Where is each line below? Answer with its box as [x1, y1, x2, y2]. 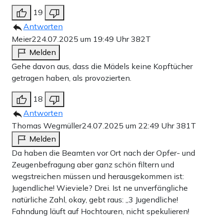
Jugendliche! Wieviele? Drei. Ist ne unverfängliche [12, 183, 188, 193]
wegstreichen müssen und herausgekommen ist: [12, 171, 184, 182]
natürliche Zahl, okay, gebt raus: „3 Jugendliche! [12, 195, 178, 205]
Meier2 [12, 34, 36, 44]
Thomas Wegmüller [12, 121, 82, 131]
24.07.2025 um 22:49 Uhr [82, 121, 176, 131]
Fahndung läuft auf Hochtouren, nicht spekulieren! [12, 206, 189, 217]
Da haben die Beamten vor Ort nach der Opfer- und [12, 148, 195, 158]
